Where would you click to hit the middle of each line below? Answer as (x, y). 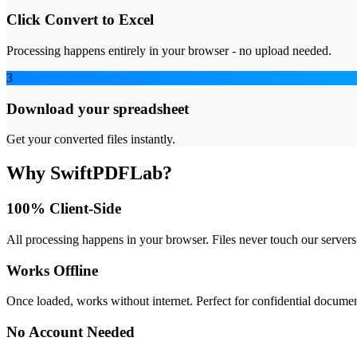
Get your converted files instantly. (91, 139)
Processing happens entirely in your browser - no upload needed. (169, 51)
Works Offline (52, 270)
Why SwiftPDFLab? (89, 173)
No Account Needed (71, 332)
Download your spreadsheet (98, 108)
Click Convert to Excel (80, 20)
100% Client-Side (64, 209)
